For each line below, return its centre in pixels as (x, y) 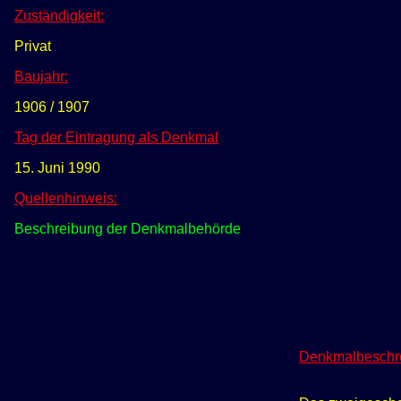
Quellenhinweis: (66, 199)
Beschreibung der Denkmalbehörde (128, 229)
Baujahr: (41, 77)
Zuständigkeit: (59, 16)
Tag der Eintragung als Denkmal (116, 138)
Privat (33, 47)
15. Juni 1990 (57, 168)
